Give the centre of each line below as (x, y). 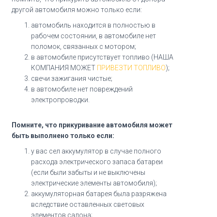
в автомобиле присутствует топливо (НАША (102, 57)
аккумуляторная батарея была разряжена (99, 194)
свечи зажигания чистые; (72, 79)
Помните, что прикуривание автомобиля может (92, 125)
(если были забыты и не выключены (88, 173)
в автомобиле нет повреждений (82, 89)
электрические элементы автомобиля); (94, 183)
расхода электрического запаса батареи (97, 162)
